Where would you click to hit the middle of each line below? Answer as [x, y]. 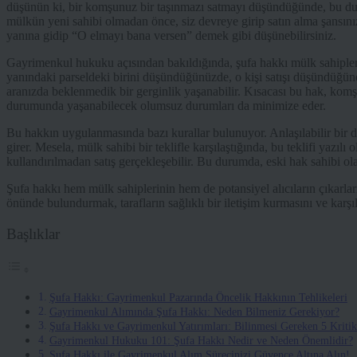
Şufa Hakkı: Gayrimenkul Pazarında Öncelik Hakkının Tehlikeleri [198, 298]
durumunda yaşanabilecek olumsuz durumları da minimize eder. [166, 106]
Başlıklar [33, 234]
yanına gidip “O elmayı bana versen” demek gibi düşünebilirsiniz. [171, 36]
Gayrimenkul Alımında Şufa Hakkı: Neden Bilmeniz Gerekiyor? [194, 312]
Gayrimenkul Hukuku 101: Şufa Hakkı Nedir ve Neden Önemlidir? [201, 341]
